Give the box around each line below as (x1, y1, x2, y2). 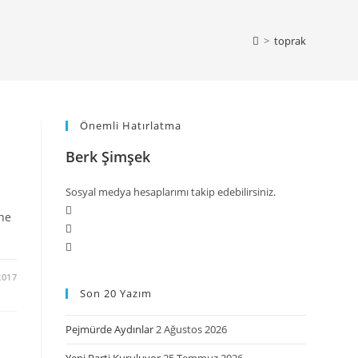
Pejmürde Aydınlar (66, 322, 154, 336)
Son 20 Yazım (80, 286, 153, 300)
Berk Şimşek (66, 147, 151, 166)
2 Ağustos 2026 (156, 322, 228, 336)
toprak (273, 33, 306, 48)
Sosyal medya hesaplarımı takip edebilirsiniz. (66, 185, 276, 199)
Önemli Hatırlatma (80, 118, 182, 133)
